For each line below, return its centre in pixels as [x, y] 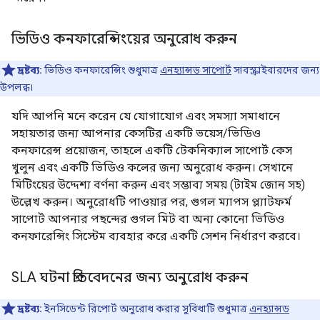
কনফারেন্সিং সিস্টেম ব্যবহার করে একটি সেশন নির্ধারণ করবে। [156, 236]
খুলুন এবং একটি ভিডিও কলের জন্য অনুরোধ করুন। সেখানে [152, 167]
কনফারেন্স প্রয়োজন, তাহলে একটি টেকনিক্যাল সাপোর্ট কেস [152, 150]
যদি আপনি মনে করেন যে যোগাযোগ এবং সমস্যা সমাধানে [146, 116]
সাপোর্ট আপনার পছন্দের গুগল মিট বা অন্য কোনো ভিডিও [148, 219]
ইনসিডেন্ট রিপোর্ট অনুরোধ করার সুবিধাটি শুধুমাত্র [146, 308]
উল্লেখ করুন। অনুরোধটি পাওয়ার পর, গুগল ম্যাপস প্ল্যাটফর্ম [151, 201]
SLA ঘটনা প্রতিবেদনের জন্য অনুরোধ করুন [130, 277]
